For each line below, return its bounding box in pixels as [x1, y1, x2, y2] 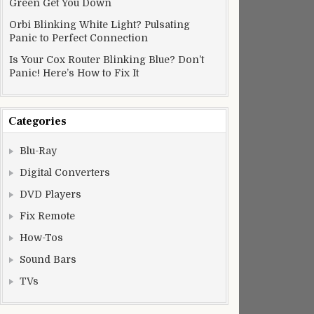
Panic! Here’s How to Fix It [9, 67, 139, 78]
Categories [8, 114, 67, 128]
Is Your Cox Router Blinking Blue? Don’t [9, 54, 204, 65]
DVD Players [20, 189, 81, 200]
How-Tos [20, 232, 63, 243]
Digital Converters [20, 167, 110, 178]
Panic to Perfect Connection [9, 32, 148, 43]
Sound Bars [20, 254, 76, 265]
